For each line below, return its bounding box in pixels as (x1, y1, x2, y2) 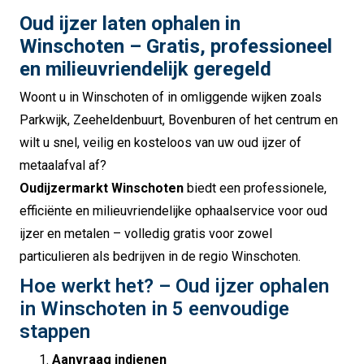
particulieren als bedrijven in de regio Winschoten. (19, 248, 301, 264)
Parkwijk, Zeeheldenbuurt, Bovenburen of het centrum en (19, 111, 338, 128)
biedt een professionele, (184, 180, 327, 196)
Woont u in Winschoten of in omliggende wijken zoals (19, 89, 322, 105)
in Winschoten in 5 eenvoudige (19, 297, 289, 320)
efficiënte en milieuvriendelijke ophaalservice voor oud (19, 202, 327, 219)
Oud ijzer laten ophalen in (19, 11, 240, 35)
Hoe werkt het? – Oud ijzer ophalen (19, 274, 329, 297)
